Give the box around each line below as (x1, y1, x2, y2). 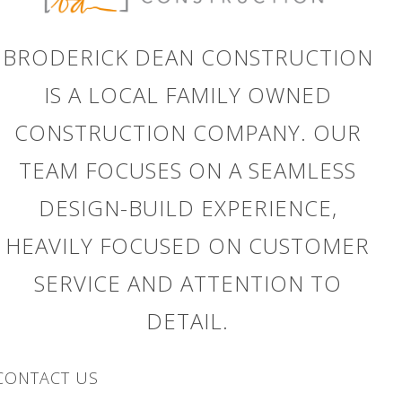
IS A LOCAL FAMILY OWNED (43, 80, 332, 110)
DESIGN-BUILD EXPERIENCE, (38, 193, 337, 223)
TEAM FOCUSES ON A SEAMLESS (19, 155, 357, 186)
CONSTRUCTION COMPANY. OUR (13, 118, 362, 148)
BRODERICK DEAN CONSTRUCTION (2, 42, 373, 73)
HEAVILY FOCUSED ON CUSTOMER (5, 231, 371, 261)
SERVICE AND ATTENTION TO (33, 268, 342, 299)
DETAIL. (146, 306, 230, 336)
